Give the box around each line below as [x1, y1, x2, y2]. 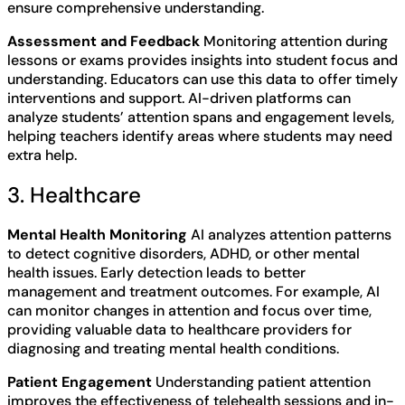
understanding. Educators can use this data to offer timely [7, 69, 398, 89]
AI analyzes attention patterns [187, 224, 391, 244]
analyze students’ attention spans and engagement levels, [7, 107, 394, 127]
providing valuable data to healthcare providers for [7, 319, 352, 339]
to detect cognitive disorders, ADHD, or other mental [7, 243, 360, 263]
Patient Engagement [7, 372, 152, 391]
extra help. [7, 145, 77, 165]
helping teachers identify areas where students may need [7, 126, 392, 146]
